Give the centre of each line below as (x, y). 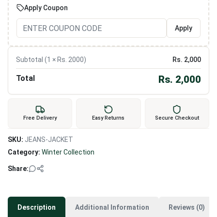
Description (37, 207)
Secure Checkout (177, 118)
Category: (24, 152)
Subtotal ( (31, 60)
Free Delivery (40, 118)
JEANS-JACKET (49, 139)
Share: (18, 169)
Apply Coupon (46, 8)
